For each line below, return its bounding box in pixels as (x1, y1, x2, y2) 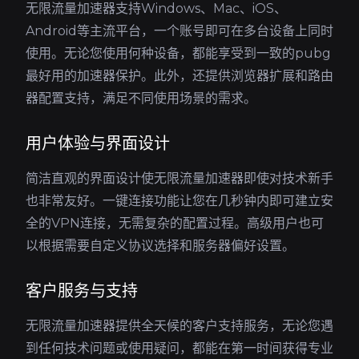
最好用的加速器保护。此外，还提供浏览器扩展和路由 (26, 68, 333, 83)
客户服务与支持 (26, 281, 138, 301)
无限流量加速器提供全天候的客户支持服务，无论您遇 (26, 318, 333, 333)
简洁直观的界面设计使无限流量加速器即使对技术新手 (26, 171, 333, 186)
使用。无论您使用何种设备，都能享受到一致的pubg (26, 46, 331, 61)
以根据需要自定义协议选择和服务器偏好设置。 (26, 238, 295, 253)
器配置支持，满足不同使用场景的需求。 (26, 91, 256, 106)
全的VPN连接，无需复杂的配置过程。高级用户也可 (26, 216, 324, 231)
